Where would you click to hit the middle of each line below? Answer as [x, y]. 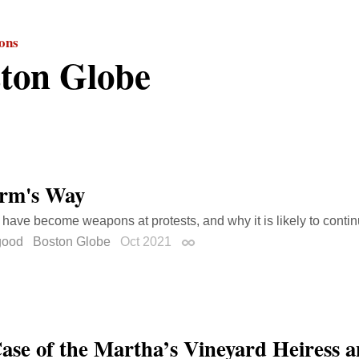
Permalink [209, 244]
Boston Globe [72, 241]
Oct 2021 [147, 241]
